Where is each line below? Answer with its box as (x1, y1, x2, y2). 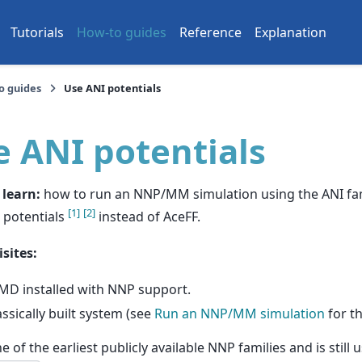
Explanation (255, 23, 326, 41)
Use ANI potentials (64, 81, 161, 95)
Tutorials (11, 23, 64, 41)
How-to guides (77, 23, 166, 41)
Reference (179, 23, 242, 41)
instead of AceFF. (95, 208, 200, 226)
